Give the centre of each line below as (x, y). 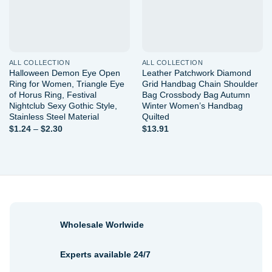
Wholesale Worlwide (102, 225)
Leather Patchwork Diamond (196, 73)
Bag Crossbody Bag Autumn (196, 95)
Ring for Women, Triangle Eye (66, 84)
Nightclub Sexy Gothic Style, (63, 106)
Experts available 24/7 (106, 255)
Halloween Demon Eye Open (64, 73)
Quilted (155, 117)
